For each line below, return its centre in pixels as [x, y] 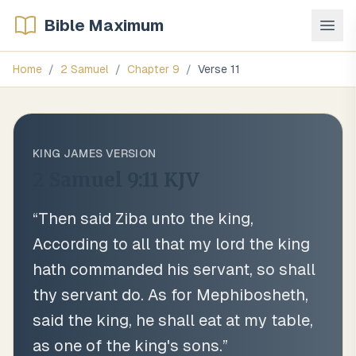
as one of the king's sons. [128, 346]
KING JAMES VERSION [95, 153]
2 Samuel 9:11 [96, 180]
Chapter [150, 69]
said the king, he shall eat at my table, [173, 320]
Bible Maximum [104, 25]
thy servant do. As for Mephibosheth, [170, 295]
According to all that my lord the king [171, 244]
